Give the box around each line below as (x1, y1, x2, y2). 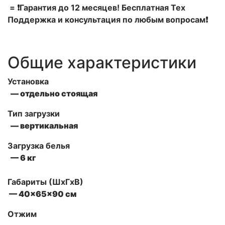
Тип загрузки (8, 108, 60, 119)
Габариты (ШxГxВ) (8, 176, 83, 187)
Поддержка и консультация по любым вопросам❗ (8, 14, 208, 25)
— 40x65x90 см (8, 188, 76, 199)
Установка (8, 76, 49, 86)
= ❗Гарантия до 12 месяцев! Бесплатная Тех (8, 2, 185, 13)
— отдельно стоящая (8, 88, 97, 98)
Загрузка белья (8, 140, 70, 151)
